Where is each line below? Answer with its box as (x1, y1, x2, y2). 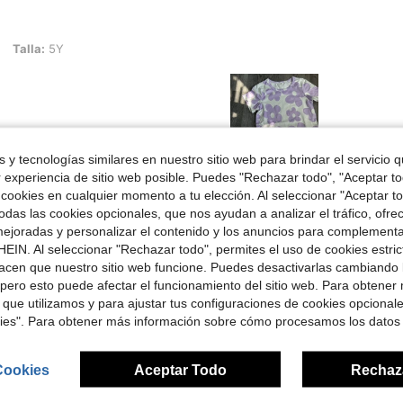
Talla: (13, 40, 45, 56)
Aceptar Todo (134, 362, 227, 377)
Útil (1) (246, 180, 279, 194)
